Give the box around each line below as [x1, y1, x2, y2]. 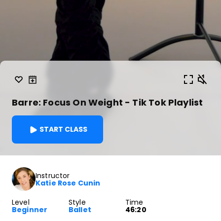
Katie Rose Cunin [36, 178, 101, 188]
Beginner [12, 205, 48, 215]
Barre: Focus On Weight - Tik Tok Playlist [12, 96, 203, 109]
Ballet [69, 205, 91, 215]
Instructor [36, 170, 70, 181]
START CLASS [39, 124, 87, 135]
